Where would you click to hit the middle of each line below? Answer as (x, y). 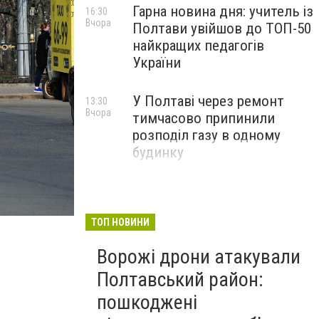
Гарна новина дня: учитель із (223, 11)
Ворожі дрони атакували (199, 257)
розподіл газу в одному (206, 135)
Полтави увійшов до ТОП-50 (222, 28)
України (157, 63)
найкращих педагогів (198, 46)
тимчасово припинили (204, 118)
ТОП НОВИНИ (120, 222)
